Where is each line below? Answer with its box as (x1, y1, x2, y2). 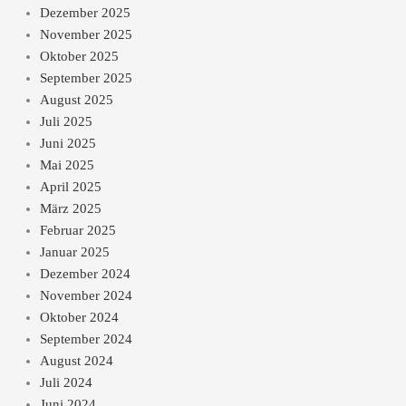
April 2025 (39, 179, 101, 195)
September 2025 (39, 71, 132, 86)
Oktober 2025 (39, 49, 119, 64)
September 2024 (39, 332, 132, 347)
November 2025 (39, 27, 132, 43)
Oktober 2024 (39, 310, 119, 325)
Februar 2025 (39, 223, 116, 238)
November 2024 (39, 288, 132, 304)
